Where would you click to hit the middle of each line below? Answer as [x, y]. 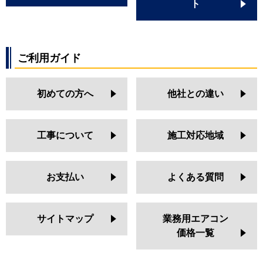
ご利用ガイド [49, 58]
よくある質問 [195, 177]
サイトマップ [65, 219]
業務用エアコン [195, 219]
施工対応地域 [195, 136]
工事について [65, 136]
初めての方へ [65, 94]
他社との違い [195, 94]
